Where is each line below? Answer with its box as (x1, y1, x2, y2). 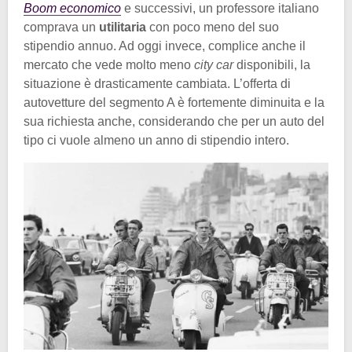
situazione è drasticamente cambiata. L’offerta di (24, 77, 291, 91)
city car (194, 58, 233, 72)
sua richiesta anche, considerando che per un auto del (24, 115, 324, 129)
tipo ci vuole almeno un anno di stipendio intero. (24, 134, 289, 148)
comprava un (24, 20, 99, 35)
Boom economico (24, 2, 121, 16)
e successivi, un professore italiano (121, 2, 319, 16)
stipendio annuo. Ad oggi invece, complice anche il (24, 39, 306, 53)
